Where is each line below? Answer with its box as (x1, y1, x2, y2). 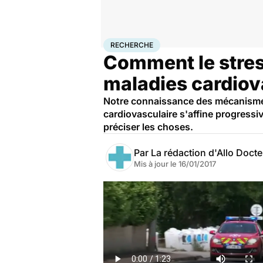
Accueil (103, 38, 128, 48)
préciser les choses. (103, 121, 193, 133)
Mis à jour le (134, 159, 178, 168)
